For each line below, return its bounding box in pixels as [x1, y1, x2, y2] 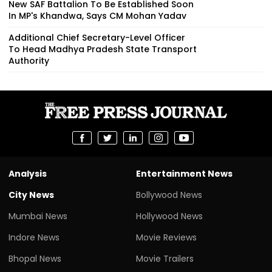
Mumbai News [8, 209, 67, 222]
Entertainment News [136, 167, 233, 180]
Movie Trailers [136, 252, 194, 265]
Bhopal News [8, 252, 61, 265]
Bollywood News [136, 188, 202, 201]
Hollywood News [136, 209, 203, 222]
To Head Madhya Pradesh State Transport [8, 42, 197, 55]
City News [8, 188, 54, 201]
